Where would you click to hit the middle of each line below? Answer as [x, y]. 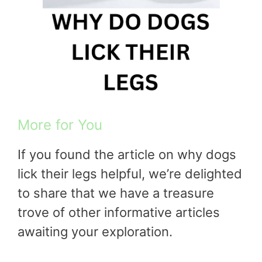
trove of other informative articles [119, 212]
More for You [60, 125]
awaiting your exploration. [95, 231]
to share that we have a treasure [116, 193]
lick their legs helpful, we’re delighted [130, 173]
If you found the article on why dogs [127, 154]
